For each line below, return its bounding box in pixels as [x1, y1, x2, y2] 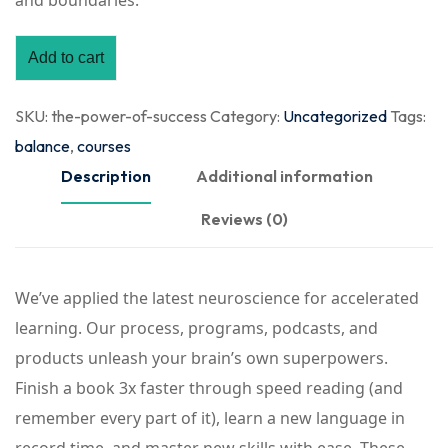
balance [15, 136, 70, 157]
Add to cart [28, 49, 104, 67]
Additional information [195, 166, 373, 187]
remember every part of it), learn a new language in [15, 407, 405, 430]
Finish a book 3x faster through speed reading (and [15, 377, 403, 400]
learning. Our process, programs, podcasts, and [15, 317, 378, 340]
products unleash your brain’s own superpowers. [15, 347, 388, 370]
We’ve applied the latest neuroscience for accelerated [15, 287, 419, 310]
